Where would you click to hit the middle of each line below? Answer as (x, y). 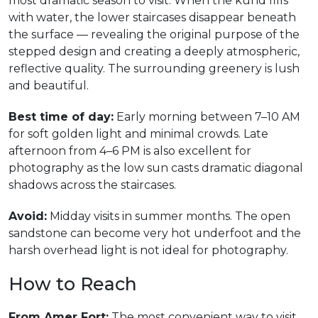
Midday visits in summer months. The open (169, 216)
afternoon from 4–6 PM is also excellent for (130, 151)
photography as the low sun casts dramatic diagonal (156, 168)
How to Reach (73, 284)
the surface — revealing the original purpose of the (154, 34)
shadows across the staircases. (92, 185)
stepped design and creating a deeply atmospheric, (154, 51)
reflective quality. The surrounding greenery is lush (154, 68)
